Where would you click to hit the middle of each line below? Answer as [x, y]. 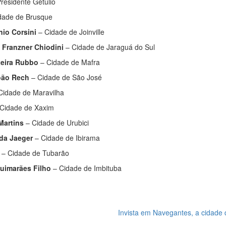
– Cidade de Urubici [56, 123]
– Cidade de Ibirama [66, 138]
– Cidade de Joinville [70, 32]
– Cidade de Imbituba [86, 168]
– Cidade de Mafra [70, 62]
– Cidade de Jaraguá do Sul [109, 47]
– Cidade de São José [67, 77]
